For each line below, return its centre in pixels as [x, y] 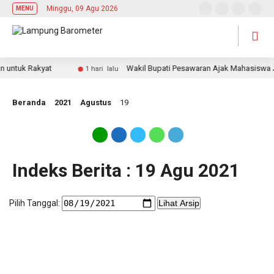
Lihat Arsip [179, 203]
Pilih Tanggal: [35, 203]
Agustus [96, 102]
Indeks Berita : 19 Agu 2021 [126, 170]
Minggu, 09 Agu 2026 [82, 9]
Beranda [29, 102]
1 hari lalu [91, 69]
